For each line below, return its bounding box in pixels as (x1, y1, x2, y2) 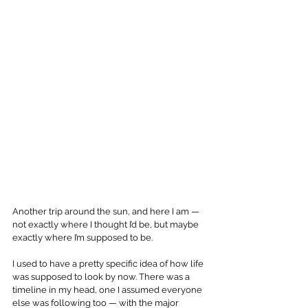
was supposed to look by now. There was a (12, 271, 192, 282)
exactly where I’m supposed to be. (12, 232, 153, 243)
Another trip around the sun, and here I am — (12, 206, 201, 217)
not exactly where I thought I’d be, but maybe (12, 219, 201, 230)
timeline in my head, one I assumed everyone (12, 284, 204, 295)
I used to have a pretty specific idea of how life (12, 258, 206, 269)
